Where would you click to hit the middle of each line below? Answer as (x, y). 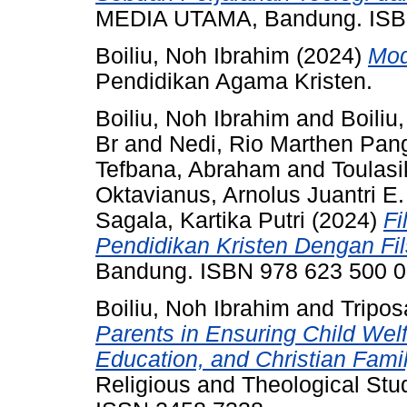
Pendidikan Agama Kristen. (234, 82)
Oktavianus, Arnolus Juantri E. (250, 195)
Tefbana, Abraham (188, 170)
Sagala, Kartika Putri (200, 221)
